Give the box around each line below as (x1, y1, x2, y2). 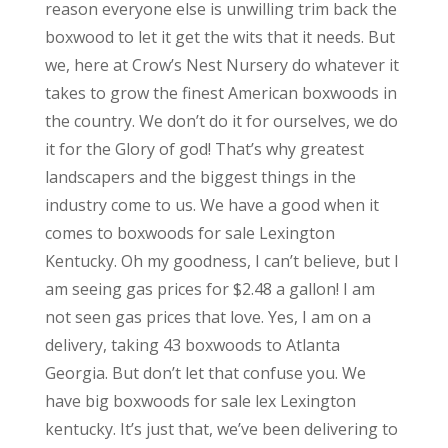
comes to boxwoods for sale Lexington (44, 221, 335, 244)
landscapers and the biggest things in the (44, 165, 356, 188)
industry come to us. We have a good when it (44, 193, 379, 216)
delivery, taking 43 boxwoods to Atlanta (44, 333, 340, 356)
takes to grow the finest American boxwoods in (44, 81, 397, 104)
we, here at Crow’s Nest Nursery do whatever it (44, 53, 399, 76)
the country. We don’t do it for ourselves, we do (44, 109, 398, 132)
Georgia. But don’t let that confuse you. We (44, 361, 366, 384)
